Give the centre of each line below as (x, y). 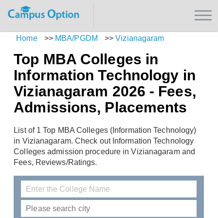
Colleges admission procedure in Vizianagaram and (105, 152)
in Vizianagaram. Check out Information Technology (104, 141)
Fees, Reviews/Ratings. (55, 163)
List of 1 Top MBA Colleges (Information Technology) (105, 130)
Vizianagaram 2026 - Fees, (105, 91)
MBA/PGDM (76, 38)
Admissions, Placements (100, 107)
